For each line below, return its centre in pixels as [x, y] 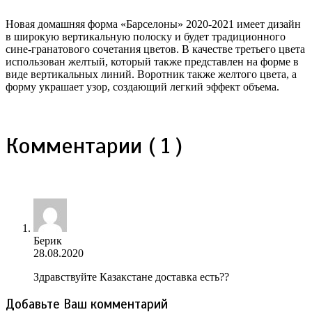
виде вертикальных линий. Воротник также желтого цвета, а [151, 74]
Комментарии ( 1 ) [94, 146]
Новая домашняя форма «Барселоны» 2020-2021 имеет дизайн [153, 24]
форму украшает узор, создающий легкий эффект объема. [142, 86]
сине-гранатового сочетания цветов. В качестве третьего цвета [155, 49]
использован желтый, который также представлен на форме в [152, 61]
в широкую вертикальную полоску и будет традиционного [146, 36]
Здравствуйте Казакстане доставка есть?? [131, 276]
